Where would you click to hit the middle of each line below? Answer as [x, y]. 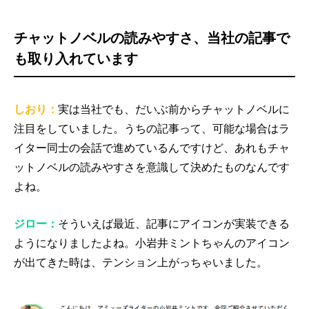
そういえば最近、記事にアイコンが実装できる [174, 223]
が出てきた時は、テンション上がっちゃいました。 [141, 262]
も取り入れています [76, 59]
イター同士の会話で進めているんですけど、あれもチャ [152, 148]
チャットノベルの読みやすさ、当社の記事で [152, 38]
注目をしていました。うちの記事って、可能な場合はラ [152, 129]
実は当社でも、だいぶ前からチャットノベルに [174, 110]
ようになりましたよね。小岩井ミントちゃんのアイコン [152, 243]
